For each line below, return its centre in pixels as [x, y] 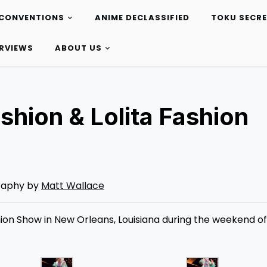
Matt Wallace [73, 186]
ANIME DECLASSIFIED [142, 18]
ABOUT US [78, 48]
